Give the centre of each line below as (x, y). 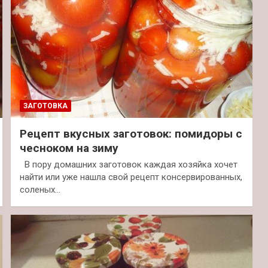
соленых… (40, 189)
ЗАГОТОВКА (45, 106)
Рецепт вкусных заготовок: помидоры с (131, 133)
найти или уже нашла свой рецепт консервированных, (131, 177)
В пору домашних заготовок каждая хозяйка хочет (128, 164)
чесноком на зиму (69, 148)
